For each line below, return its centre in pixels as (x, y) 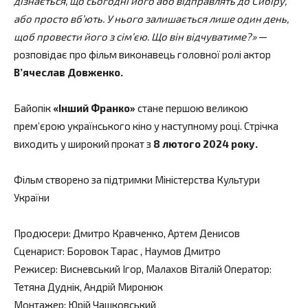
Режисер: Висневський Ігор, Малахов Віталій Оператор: (143, 268)
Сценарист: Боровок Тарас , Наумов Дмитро (117, 251)
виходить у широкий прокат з (84, 143)
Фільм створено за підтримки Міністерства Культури (137, 179)
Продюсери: (42, 233)
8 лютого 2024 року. (206, 143)
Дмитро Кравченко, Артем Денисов (156, 233)
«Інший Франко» (95, 108)
